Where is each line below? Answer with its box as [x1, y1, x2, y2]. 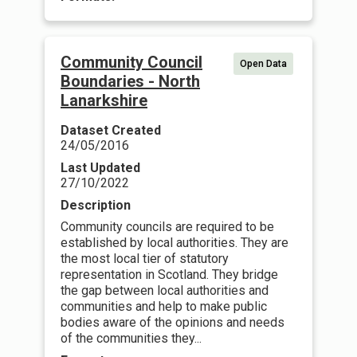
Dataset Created [61, 123, 161, 138]
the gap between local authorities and [61, 283, 269, 298]
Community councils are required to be [61, 219, 274, 234]
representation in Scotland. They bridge [61, 267, 278, 282]
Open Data [240, 58, 287, 69]
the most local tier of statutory [61, 251, 229, 266]
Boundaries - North [61, 72, 200, 91]
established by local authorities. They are [61, 235, 288, 250]
